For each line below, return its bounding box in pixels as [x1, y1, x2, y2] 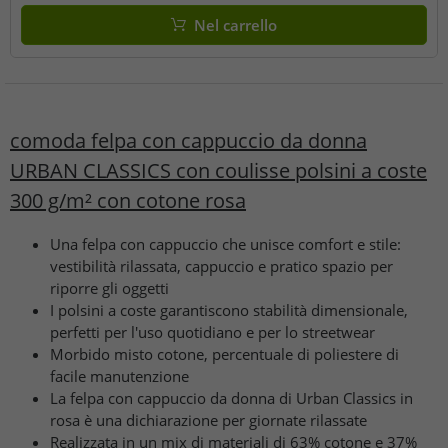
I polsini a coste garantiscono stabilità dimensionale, [50, 299, 408, 320]
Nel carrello [193, 14, 277, 35]
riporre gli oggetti [50, 277, 169, 298]
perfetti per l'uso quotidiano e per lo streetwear [50, 321, 375, 342]
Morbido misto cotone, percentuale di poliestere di [50, 343, 399, 364]
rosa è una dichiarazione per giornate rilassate [50, 409, 367, 430]
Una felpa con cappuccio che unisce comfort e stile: [50, 233, 401, 254]
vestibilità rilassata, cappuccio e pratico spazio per [50, 255, 393, 276]
